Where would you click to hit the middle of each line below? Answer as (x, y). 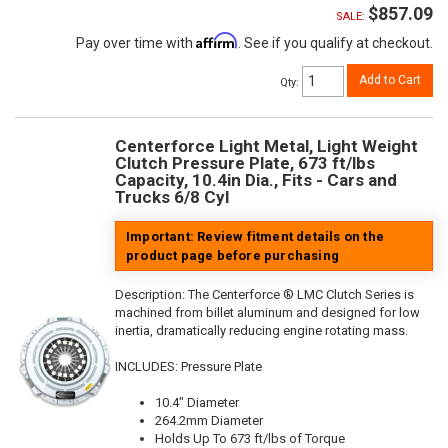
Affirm (217, 40)
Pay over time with (136, 42)
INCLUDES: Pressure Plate (188, 367)
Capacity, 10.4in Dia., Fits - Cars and (256, 180)
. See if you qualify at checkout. (335, 42)
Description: (151, 295)
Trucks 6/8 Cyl (172, 197)
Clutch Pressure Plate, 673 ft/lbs (245, 163)
